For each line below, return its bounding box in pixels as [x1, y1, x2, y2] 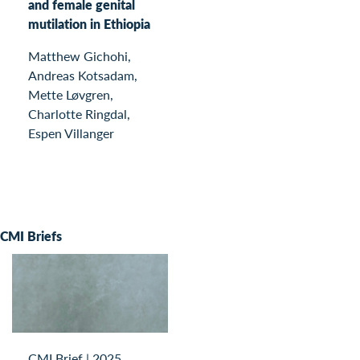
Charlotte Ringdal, [28, 104, 130, 123]
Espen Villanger [28, 123, 114, 142]
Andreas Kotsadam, [28, 65, 137, 84]
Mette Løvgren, [28, 84, 113, 104]
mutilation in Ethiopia [28, 14, 150, 33]
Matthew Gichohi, [28, 46, 131, 65]
